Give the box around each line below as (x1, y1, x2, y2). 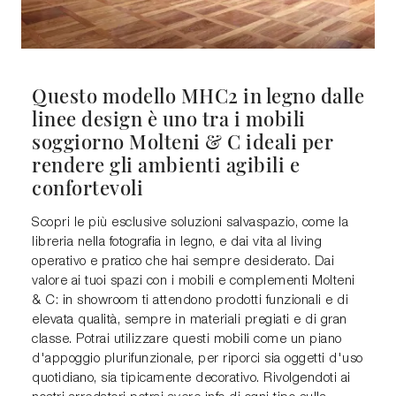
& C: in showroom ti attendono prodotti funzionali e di (32, 294, 348, 308)
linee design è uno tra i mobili (32, 105, 306, 132)
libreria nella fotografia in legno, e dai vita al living (32, 236, 322, 249)
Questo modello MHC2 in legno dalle (32, 82, 364, 109)
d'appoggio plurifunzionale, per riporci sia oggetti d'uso (32, 353, 363, 366)
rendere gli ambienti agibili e (32, 151, 300, 178)
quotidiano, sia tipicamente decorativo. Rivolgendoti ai (32, 372, 351, 385)
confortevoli (32, 174, 143, 201)
